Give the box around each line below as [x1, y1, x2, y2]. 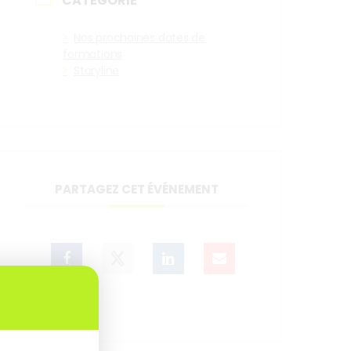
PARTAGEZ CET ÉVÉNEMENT [55, 180, 219, 197]
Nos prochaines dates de [74, 29, 205, 45]
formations [63, 45, 123, 62]
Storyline [74, 62, 120, 78]
